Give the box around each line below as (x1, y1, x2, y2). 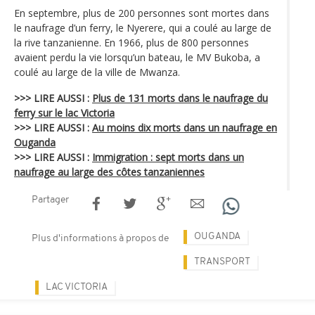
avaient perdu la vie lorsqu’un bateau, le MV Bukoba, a (14, 51, 260, 65)
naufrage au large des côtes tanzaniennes (14, 165, 205, 179)
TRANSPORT (194, 257, 250, 268)
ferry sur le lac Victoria (14, 106, 115, 120)
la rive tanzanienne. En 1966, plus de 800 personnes (14, 36, 249, 50)
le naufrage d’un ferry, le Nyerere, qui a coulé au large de (14, 21, 271, 35)
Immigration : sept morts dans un (92, 150, 244, 165)
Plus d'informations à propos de (32, 233, 169, 245)
